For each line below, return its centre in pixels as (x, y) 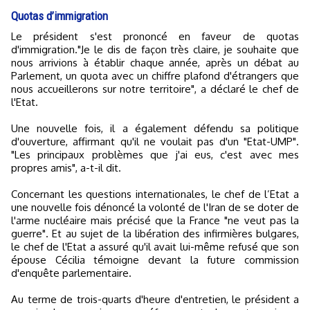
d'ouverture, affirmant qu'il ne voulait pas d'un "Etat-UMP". (155, 142)
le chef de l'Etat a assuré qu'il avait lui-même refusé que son (155, 247)
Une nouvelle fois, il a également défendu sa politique (155, 128)
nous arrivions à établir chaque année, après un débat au (155, 63)
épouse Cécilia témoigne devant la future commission (155, 260)
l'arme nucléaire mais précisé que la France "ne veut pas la (155, 220)
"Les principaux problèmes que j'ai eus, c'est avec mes (155, 155)
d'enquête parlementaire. (71, 273)
